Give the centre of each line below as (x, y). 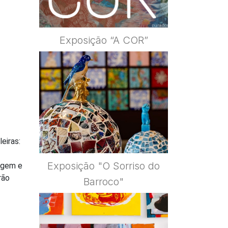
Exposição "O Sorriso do (104, 166)
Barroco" (104, 182)
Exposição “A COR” (104, 40)
